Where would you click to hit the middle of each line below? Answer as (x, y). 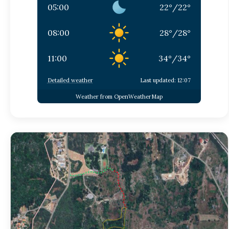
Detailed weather (70, 81)
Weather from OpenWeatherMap (119, 96)
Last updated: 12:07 (165, 81)
